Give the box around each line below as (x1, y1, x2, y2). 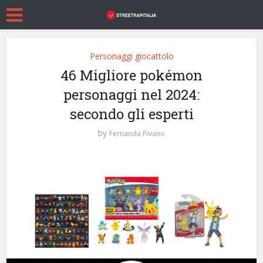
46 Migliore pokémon (60, 66, 203, 85)
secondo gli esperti (69, 104, 194, 123)
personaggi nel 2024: (63, 85, 200, 104)
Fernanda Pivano (109, 129, 165, 139)
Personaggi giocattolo (89, 50, 174, 62)
